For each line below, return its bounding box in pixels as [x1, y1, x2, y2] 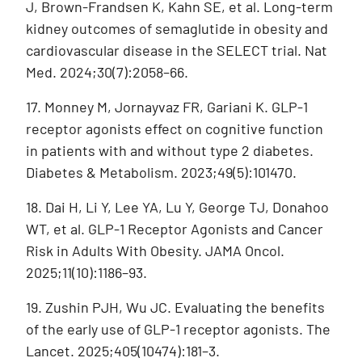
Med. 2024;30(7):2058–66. [26, 62, 192, 81]
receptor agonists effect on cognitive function [26, 119, 323, 137]
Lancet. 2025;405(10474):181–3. [26, 341, 223, 360]
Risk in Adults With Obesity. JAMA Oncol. [26, 241, 284, 259]
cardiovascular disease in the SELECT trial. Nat [26, 40, 327, 59]
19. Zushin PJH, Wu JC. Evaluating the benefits [26, 297, 325, 316]
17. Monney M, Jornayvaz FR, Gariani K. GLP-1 [26, 97, 308, 116]
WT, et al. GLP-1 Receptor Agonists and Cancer [26, 219, 323, 238]
